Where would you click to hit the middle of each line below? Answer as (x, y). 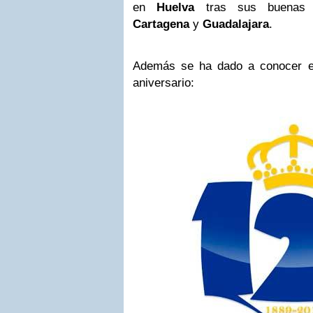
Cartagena (161, 24)
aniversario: (163, 83)
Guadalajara (236, 24)
